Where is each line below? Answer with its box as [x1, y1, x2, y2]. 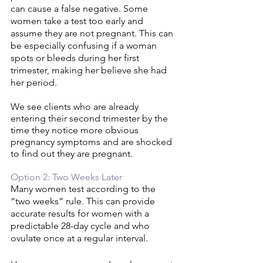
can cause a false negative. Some [11, 3, 150, 15]
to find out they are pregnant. [11, 148, 135, 160]
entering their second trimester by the [11, 113, 170, 124]
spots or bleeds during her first [11, 52, 141, 64]
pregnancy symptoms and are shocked [11, 136, 174, 148]
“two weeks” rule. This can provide [11, 195, 157, 207]
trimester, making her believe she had [11, 65, 169, 76]
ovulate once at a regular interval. [11, 232, 148, 244]
